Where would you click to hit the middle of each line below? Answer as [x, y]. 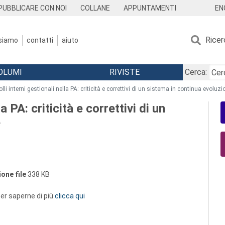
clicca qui [70, 196]
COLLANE [95, 8]
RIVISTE [124, 72]
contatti [40, 40]
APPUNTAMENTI [150, 8]
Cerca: [196, 72]
